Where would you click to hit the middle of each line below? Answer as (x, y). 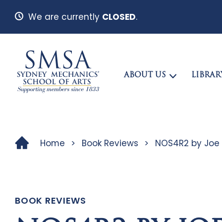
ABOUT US (145, 75)
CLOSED (119, 17)
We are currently (65, 17)
